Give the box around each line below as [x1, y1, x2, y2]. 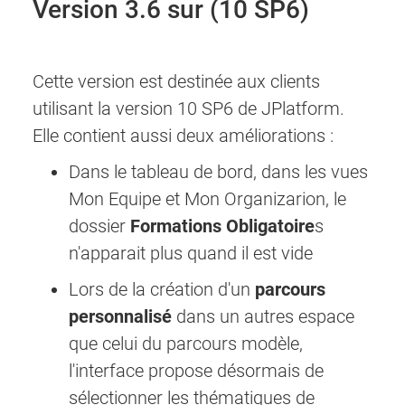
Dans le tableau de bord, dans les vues [69, 161, 368, 184]
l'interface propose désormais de [69, 360, 324, 382]
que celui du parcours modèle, [69, 333, 307, 355]
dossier [69, 215, 130, 238]
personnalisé [69, 306, 176, 328]
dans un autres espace [176, 306, 354, 328]
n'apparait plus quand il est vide [69, 242, 313, 265]
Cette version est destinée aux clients [33, 71, 320, 93]
